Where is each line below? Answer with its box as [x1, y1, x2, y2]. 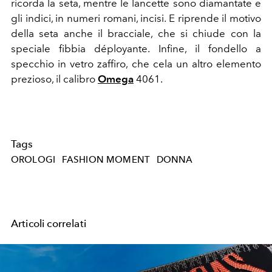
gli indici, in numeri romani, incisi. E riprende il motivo [11, 12, 261, 24]
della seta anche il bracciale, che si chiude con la [11, 27, 261, 39]
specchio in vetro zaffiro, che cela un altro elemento [11, 57, 261, 70]
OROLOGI [11, 154, 56, 165]
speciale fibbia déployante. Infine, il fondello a [11, 42, 261, 55]
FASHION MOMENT [61, 154, 151, 165]
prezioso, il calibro [11, 72, 98, 85]
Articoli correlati [11, 217, 86, 229]
